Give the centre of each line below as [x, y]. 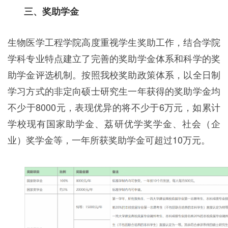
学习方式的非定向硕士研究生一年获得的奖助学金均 [114, 91]
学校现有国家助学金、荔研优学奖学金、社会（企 [114, 123]
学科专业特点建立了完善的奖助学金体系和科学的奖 [114, 58]
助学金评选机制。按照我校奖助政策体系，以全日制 [114, 74]
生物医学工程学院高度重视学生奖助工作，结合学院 [114, 42]
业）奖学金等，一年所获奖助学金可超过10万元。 [109, 139]
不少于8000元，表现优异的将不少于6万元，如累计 [114, 107]
